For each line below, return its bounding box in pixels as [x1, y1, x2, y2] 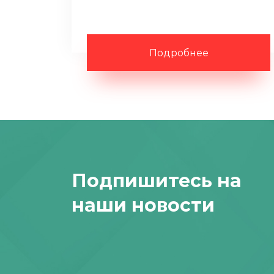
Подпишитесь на [72, 169, 242, 193]
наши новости [72, 194, 215, 217]
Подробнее [149, 47, 209, 59]
